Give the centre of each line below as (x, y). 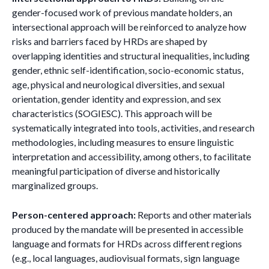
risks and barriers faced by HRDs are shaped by (110, 41)
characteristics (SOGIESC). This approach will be (112, 113)
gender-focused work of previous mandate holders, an (122, 12)
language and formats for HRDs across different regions (127, 243)
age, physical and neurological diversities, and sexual (118, 84)
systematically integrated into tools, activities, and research (133, 128)
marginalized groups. (55, 185)
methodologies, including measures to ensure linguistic (123, 142)
